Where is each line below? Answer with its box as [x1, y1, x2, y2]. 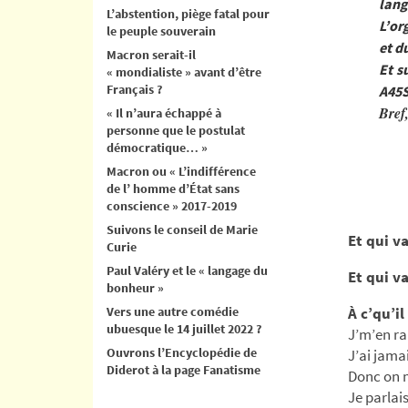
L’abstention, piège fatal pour [107, 5, 270, 22]
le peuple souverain [107, 22, 216, 39]
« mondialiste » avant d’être [107, 63, 261, 80]
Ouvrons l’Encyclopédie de [107, 343, 257, 361]
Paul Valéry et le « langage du [107, 261, 268, 279]
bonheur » [107, 279, 164, 296]
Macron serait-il [107, 46, 196, 63]
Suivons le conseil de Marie [107, 220, 258, 238]
